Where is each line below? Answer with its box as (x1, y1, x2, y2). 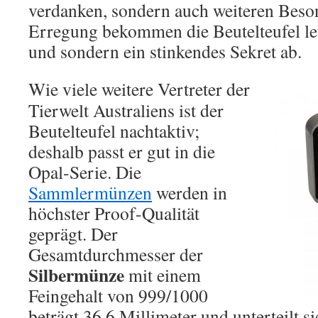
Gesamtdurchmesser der (28, 242, 203, 266)
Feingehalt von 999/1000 (28, 283, 208, 307)
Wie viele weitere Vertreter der (28, 77, 250, 101)
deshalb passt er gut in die (28, 139, 215, 163)
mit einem (124, 263, 201, 287)
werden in (152, 180, 227, 204)
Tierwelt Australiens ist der (28, 98, 224, 122)
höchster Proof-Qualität (28, 201, 199, 225)
